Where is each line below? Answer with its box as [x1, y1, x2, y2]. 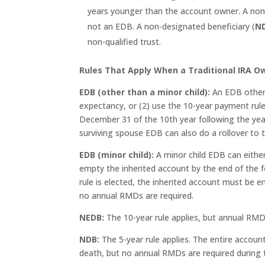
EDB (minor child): [79, 149, 157, 160]
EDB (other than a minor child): [79, 86, 213, 98]
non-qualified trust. [88, 36, 161, 47]
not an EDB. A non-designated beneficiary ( [88, 21, 256, 32]
